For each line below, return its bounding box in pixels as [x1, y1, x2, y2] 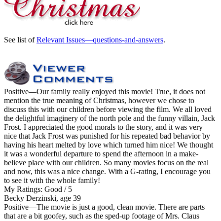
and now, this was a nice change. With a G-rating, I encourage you [4, 167, 211, 176]
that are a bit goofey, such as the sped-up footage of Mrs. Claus [4, 211, 199, 220]
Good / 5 [42, 184, 72, 193]
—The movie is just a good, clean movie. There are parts [29, 202, 205, 211]
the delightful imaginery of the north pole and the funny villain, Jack [4, 113, 215, 122]
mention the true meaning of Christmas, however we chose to [4, 96, 194, 105]
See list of [4, 35, 37, 44]
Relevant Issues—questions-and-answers [37, 35, 163, 44]
